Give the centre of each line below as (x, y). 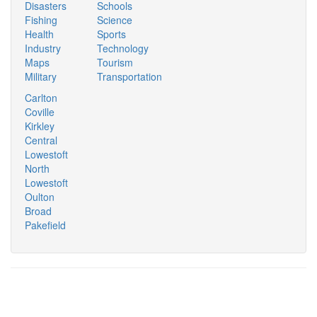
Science (115, 20)
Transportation (129, 77)
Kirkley (40, 126)
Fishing (41, 20)
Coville (40, 112)
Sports (111, 34)
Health (39, 34)
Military (41, 77)
